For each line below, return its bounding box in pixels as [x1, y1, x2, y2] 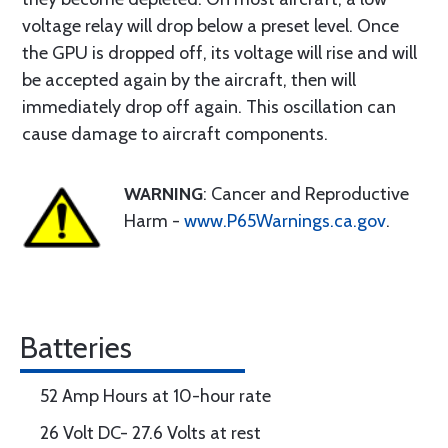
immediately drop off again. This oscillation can [22, 96, 396, 118]
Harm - [124, 210, 184, 232]
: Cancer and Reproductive [203, 183, 409, 205]
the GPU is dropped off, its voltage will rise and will [22, 42, 417, 64]
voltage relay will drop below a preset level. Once [22, 15, 399, 37]
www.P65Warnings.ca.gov [184, 210, 386, 232]
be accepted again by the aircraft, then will [22, 69, 356, 91]
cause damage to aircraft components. [22, 123, 328, 145]
